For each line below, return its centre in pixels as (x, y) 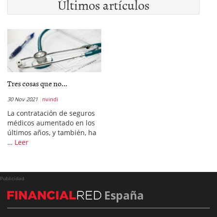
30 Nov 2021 (23, 99)
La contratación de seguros (51, 113)
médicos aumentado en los (51, 123)
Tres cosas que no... (37, 84)
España (123, 195)
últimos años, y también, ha (52, 133)
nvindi (50, 99)
